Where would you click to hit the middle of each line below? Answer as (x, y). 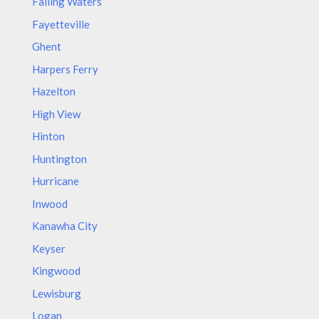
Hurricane (56, 181)
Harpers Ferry (65, 69)
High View (56, 114)
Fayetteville (61, 24)
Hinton (48, 136)
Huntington (59, 158)
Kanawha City (65, 226)
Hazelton (54, 91)
